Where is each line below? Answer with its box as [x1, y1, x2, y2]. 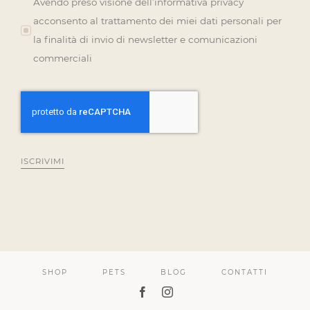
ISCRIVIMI [20, 156, 64, 166]
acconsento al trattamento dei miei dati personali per [33, 15, 282, 26]
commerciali [33, 52, 93, 64]
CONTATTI [221, 268, 268, 277]
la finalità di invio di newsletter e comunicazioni [33, 33, 258, 45]
